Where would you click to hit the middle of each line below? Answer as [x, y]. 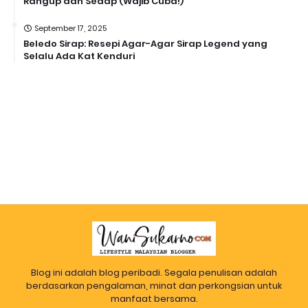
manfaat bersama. [154, 298]
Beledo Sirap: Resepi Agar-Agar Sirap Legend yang [145, 43]
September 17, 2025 [70, 28]
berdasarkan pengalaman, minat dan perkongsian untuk [154, 285]
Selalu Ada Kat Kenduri [79, 56]
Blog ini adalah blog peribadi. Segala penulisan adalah [154, 272]
